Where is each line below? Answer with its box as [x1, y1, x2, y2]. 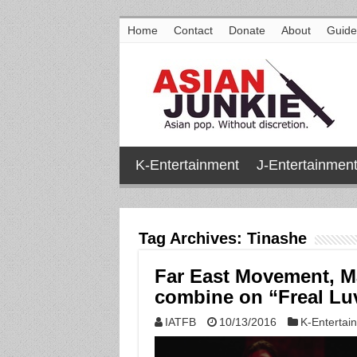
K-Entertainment [135, 157, 239, 173]
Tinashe [246, 229, 307, 247]
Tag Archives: [138, 229, 247, 247]
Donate [228, 24, 265, 37]
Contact [173, 24, 213, 37]
